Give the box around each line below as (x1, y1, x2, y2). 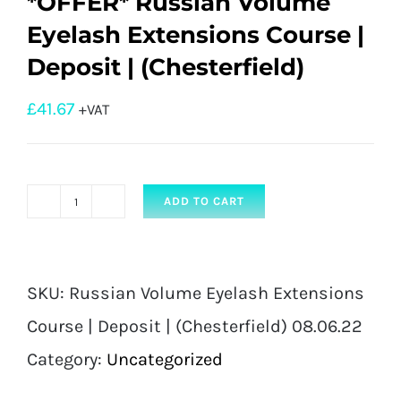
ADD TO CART (164, 194, 244, 209)
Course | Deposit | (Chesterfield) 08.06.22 (27, 316, 363, 337)
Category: (27, 349, 107, 371)
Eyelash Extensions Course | (27, 21, 364, 50)
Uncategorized (107, 349, 223, 371)
